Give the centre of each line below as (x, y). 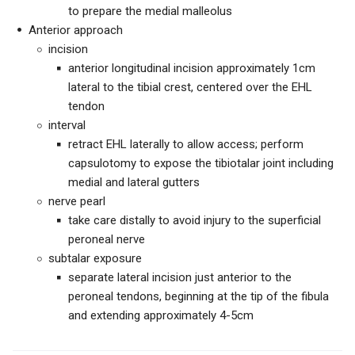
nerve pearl (77, 201)
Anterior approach (76, 30)
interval (67, 125)
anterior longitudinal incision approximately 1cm (192, 68)
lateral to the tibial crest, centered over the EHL (190, 87)
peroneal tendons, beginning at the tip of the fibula (198, 296)
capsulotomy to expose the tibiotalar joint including (201, 163)
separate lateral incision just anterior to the (180, 277)
